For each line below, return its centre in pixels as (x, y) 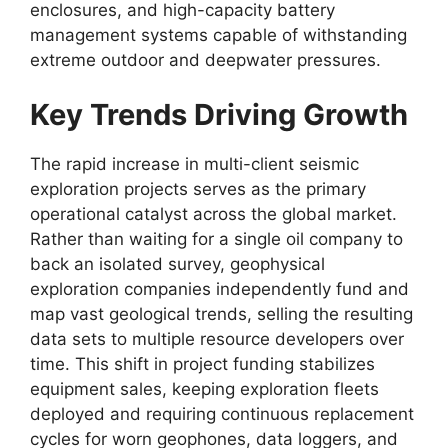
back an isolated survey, (127, 264)
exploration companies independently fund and (219, 289)
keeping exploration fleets (273, 389)
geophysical (275, 264)
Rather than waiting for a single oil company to (216, 239)
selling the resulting (332, 314)
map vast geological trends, (141, 314)
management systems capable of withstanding (218, 34)
